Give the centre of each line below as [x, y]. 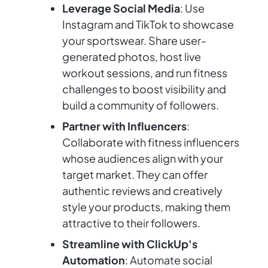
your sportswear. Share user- [134, 41]
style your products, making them [146, 207]
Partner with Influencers [124, 126]
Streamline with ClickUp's [130, 244]
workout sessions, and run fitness [145, 73]
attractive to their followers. [131, 223]
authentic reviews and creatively [142, 191]
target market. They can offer [135, 175]
